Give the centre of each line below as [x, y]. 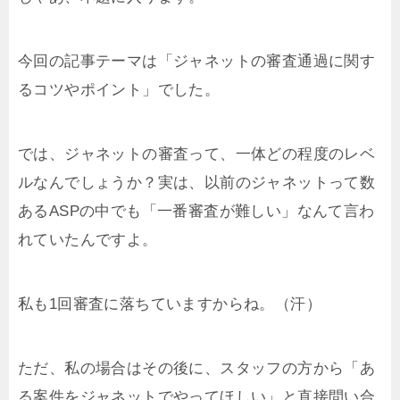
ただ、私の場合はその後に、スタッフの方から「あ [197, 368]
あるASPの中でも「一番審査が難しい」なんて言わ [196, 211]
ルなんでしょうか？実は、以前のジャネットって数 [197, 182]
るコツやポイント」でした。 [119, 89]
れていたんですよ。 [88, 239]
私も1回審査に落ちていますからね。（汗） [170, 304]
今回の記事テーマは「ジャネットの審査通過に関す [197, 61]
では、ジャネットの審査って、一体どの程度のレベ [197, 154]
